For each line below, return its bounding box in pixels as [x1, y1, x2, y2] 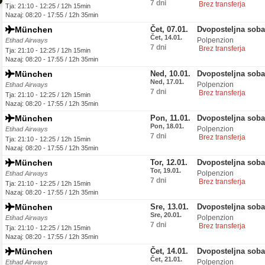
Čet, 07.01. [150, 25, 188, 34]
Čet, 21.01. [150, 256, 182, 263]
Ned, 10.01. [150, 69, 190, 78]
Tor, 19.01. [150, 167, 181, 174]
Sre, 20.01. [150, 211, 182, 218]
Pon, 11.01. [150, 114, 190, 122]
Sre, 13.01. [150, 202, 189, 211]
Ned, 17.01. [150, 78, 184, 85]
